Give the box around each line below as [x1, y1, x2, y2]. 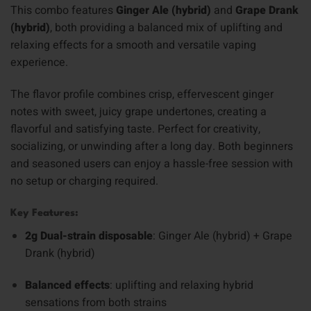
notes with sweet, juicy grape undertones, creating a [10, 103, 267, 121]
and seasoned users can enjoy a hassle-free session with [10, 155, 293, 173]
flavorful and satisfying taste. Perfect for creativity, [10, 121, 260, 138]
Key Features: [10, 208, 78, 219]
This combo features [10, 2, 116, 19]
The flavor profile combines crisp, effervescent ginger [10, 86, 274, 103]
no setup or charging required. [10, 173, 158, 190]
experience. [10, 54, 68, 72]
